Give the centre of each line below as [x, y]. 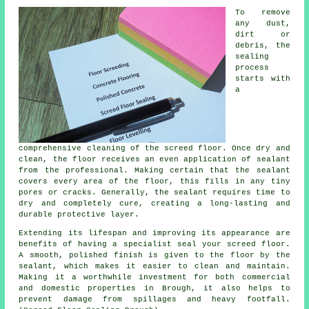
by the [272, 255]
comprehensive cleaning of [82, 148]
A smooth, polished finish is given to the [124, 255]
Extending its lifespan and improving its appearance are [154, 233]
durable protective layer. [79, 214]
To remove [263, 12]
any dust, [263, 23]
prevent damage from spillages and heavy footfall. [154, 299]
